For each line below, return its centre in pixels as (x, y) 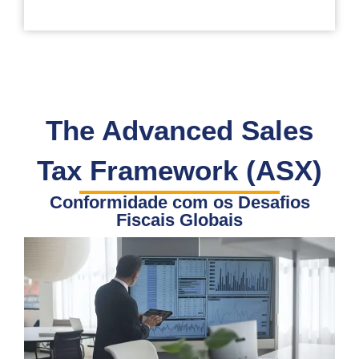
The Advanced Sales (179, 130)
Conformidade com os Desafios (179, 202)
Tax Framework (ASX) (179, 170)
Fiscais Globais (179, 220)
